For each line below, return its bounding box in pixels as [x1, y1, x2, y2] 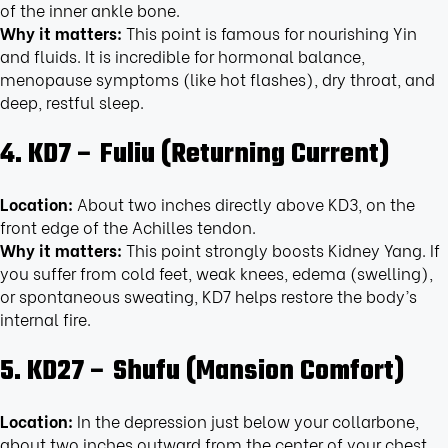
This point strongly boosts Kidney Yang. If [122, 238, 440, 262]
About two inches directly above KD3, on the [73, 192, 415, 216]
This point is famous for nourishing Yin [122, 21, 417, 45]
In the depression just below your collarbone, [73, 409, 419, 433]
